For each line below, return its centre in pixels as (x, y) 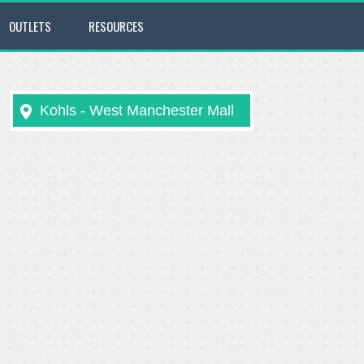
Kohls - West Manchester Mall (137, 110)
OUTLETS (30, 26)
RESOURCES (116, 26)
